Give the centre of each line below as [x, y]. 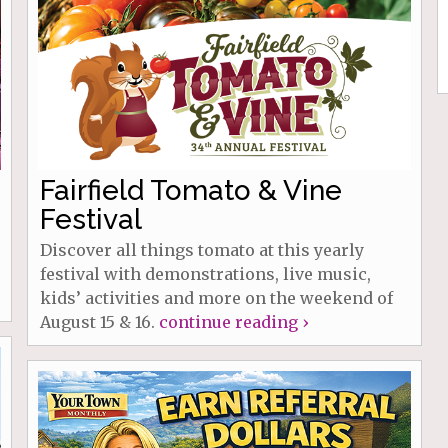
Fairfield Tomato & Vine [190, 190]
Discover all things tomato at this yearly [201, 249]
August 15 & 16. [99, 321]
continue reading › [233, 321]
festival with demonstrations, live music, [205, 273]
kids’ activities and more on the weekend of [216, 297]
